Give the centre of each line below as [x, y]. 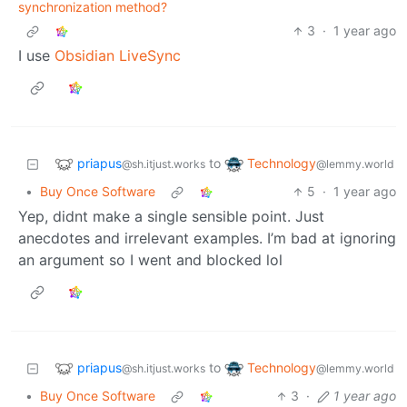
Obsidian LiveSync [118, 56]
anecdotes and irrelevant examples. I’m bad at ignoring [207, 238]
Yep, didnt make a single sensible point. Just [171, 217]
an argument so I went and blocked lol [150, 260]
